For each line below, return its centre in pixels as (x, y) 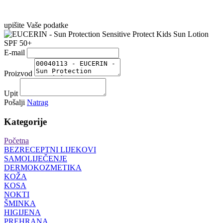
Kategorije (25, 121)
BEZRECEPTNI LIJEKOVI (50, 150)
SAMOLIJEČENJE (36, 159)
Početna (16, 141)
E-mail (14, 53)
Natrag (38, 102)
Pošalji (14, 102)
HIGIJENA (22, 213)
